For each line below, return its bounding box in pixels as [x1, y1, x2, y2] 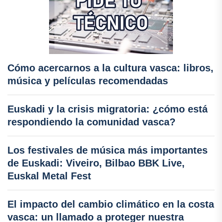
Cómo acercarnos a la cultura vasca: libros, [7, 62, 214, 73]
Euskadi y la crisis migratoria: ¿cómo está [7, 103, 208, 114]
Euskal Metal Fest [7, 170, 91, 181]
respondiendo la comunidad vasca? [7, 116, 175, 127]
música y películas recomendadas [7, 75, 168, 86]
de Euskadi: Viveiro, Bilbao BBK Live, [7, 157, 185, 168]
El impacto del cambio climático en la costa [7, 198, 214, 210]
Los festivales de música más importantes [7, 144, 208, 156]
